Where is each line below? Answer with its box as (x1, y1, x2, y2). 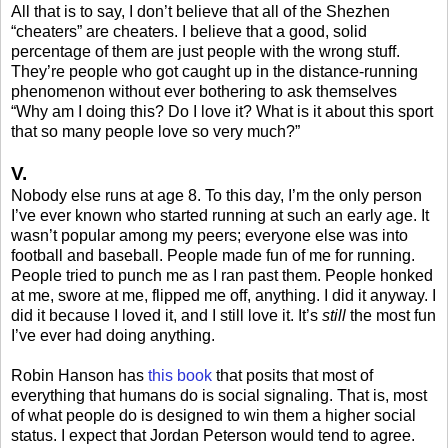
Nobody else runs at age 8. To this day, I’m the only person (11, 186, 422, 204)
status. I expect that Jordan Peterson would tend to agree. (11, 426, 415, 444)
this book (148, 366, 212, 384)
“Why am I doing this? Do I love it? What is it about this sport (11, 102, 433, 120)
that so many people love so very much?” (11, 122, 300, 140)
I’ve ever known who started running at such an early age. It (11, 206, 429, 224)
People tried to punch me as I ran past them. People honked (11, 266, 433, 284)
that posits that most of (212, 366, 373, 384)
